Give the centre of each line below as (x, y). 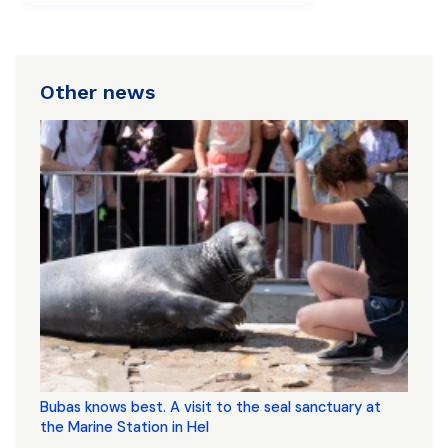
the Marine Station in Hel (124, 427)
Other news (97, 92)
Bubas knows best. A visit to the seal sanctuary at (210, 407)
